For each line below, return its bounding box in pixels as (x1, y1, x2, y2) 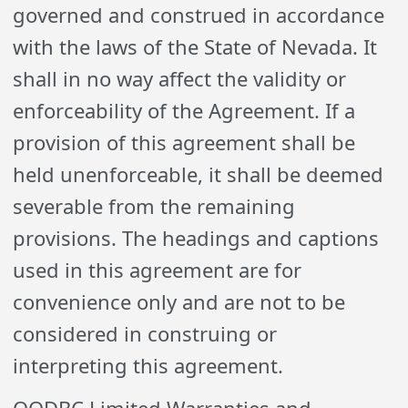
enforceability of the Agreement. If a (13, 97, 356, 124)
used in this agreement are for (13, 256, 302, 283)
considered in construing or (13, 320, 278, 347)
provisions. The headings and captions (13, 224, 380, 251)
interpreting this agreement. (13, 352, 284, 379)
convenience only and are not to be (13, 288, 346, 315)
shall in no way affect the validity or (13, 65, 347, 92)
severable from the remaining (13, 192, 296, 219)
